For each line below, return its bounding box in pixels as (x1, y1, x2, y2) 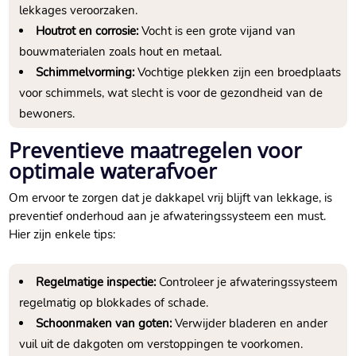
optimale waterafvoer (9, 157, 218, 186)
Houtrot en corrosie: (36, 23, 139, 40)
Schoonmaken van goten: (36, 315, 172, 332)
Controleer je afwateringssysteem (156, 274, 339, 291)
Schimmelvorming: (36, 64, 135, 81)
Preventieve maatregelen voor (9, 136, 303, 165)
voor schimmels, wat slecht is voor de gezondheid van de (19, 85, 323, 102)
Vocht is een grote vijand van (138, 23, 296, 40)
